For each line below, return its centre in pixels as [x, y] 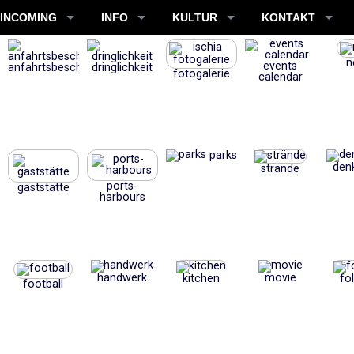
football [43, 284]
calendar [280, 77]
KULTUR [194, 17]
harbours [122, 197]
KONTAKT [288, 17]
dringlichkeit [122, 68]
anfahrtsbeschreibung [64, 68]
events [281, 66]
